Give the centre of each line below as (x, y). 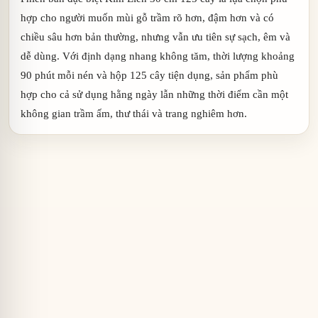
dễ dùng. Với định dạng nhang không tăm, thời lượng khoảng (158, 55)
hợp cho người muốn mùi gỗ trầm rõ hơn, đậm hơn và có (147, 17)
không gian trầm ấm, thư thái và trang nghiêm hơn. (134, 113)
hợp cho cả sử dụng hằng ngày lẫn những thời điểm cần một (154, 94)
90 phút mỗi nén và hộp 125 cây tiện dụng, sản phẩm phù (149, 75)
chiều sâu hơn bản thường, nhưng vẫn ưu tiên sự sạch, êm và (155, 36)
